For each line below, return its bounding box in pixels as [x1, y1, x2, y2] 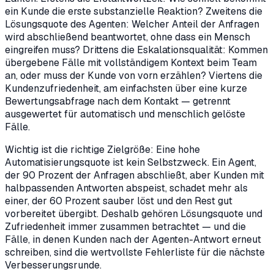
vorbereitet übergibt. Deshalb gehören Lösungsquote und [5, 207, 262, 221]
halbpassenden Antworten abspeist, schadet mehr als [5, 182, 248, 195]
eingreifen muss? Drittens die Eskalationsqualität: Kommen [5, 43, 268, 57]
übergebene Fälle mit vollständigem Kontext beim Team [5, 56, 257, 70]
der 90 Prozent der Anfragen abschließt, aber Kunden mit [5, 169, 264, 182]
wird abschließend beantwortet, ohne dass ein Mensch [5, 31, 250, 44]
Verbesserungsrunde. [5, 259, 102, 272]
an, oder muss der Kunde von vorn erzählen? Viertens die [5, 69, 262, 83]
